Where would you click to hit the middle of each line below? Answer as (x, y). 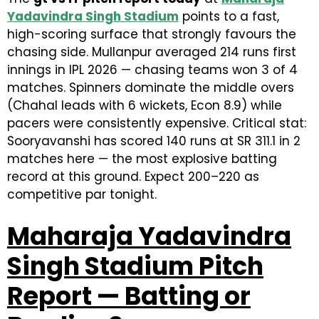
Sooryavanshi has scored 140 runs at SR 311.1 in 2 (154, 141)
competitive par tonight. (84, 194)
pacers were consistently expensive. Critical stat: (157, 123)
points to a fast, (229, 16)
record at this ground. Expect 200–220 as (133, 177)
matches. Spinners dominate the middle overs (151, 88)
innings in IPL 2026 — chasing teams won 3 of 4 (152, 70)
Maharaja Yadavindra (149, 236)
